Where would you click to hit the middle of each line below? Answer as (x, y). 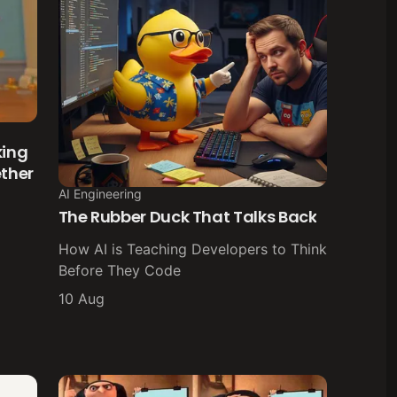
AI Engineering (100, 194)
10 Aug (81, 299)
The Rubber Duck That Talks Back (187, 217)
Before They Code (119, 271)
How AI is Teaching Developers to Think (192, 249)
